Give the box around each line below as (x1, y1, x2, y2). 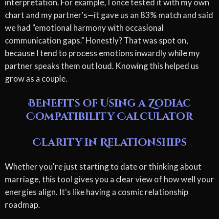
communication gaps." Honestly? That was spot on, (5, 35, 188, 45)
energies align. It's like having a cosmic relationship (5, 186, 188, 197)
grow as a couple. (5, 73, 67, 84)
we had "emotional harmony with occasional (5, 22, 164, 33)
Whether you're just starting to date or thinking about (5, 161, 201, 172)
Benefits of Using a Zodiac (28, 96, 191, 110)
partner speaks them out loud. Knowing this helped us (5, 60, 199, 71)
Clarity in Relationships (32, 135, 187, 150)
